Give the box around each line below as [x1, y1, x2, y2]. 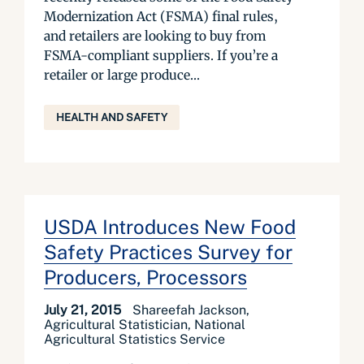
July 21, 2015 [44, 302, 124, 318]
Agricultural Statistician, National [44, 317, 245, 332]
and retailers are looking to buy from [44, 28, 266, 44]
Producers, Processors [44, 266, 247, 288]
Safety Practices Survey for [44, 240, 292, 263]
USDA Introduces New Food [44, 215, 296, 238]
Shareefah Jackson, [132, 302, 249, 318]
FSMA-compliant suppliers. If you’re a [44, 47, 278, 63]
